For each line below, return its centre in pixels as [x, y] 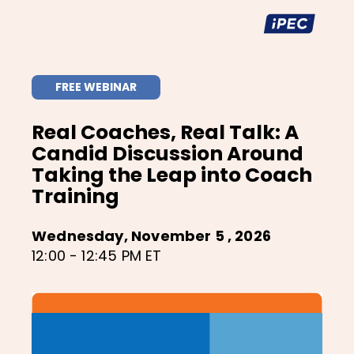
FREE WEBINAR [96, 87]
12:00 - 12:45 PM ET [97, 256]
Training [75, 197]
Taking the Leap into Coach [172, 175]
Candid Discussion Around [168, 154]
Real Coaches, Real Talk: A [165, 133]
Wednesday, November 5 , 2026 [152, 236]
